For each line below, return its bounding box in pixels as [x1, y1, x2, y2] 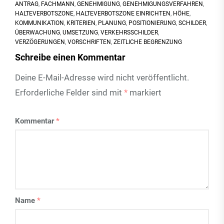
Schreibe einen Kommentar [15, 52, 125, 62]
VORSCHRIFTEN [67, 38, 111, 45]
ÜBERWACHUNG [15, 29, 60, 36]
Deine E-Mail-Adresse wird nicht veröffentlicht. [15, 72, 189, 82]
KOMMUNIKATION [15, 19, 64, 26]
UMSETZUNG [62, 29, 98, 36]
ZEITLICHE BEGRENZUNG [113, 38, 182, 45]
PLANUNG [98, 19, 126, 26]
